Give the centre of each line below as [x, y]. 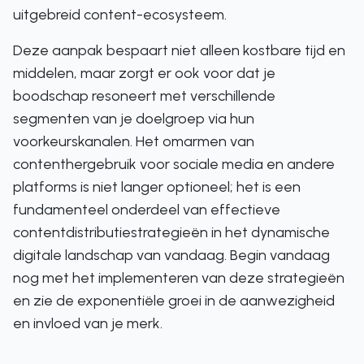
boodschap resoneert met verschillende [144, 96]
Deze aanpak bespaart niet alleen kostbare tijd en [179, 50]
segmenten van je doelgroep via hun [134, 119]
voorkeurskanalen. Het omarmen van [134, 141]
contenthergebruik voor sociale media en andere [174, 164]
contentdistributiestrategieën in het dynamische [171, 232]
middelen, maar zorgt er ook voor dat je [144, 73]
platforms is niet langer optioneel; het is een [157, 187]
